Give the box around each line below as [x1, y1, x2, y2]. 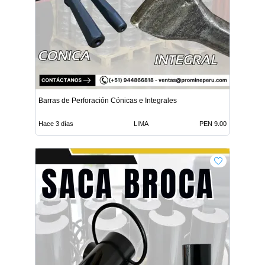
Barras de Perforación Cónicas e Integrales [38, 96, 177, 105]
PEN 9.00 [199, 120, 227, 127]
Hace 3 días [38, 120, 73, 127]
